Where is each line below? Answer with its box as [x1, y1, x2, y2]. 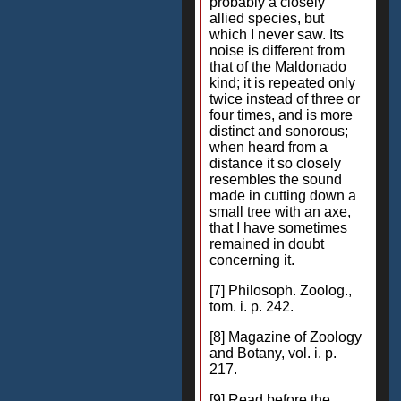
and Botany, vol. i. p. [209, 346, 337, 361]
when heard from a [209, 140, 328, 155]
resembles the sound [209, 172, 342, 187]
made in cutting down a [209, 188, 356, 203]
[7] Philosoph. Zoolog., [209, 283, 352, 298]
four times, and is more [209, 107, 353, 123]
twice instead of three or [209, 91, 360, 107]
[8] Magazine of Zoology [209, 329, 362, 345]
